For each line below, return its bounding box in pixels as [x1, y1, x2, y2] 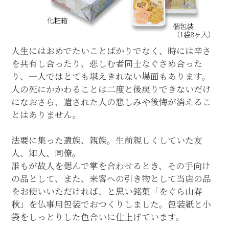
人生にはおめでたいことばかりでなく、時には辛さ [11, 44, 212, 57]
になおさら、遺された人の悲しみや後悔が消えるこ [11, 96, 212, 108]
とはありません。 [11, 108, 82, 121]
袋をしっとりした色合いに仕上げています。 [11, 211, 185, 223]
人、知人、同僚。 [11, 147, 81, 159]
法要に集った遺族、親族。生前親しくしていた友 [11, 134, 203, 147]
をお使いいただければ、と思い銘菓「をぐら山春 [11, 185, 203, 198]
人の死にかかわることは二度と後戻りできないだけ [11, 83, 212, 96]
